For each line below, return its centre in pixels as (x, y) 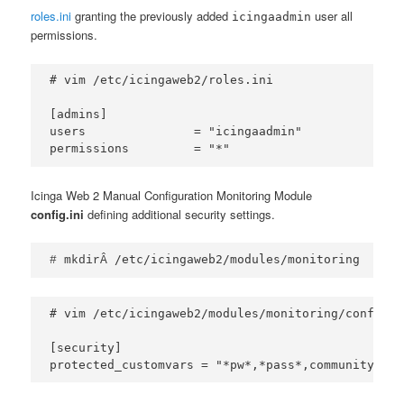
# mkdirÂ (83, 260)
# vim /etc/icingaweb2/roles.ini (162, 80)
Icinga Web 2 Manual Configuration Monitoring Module (172, 196)
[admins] (79, 115)
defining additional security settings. (180, 215)
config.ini (58, 215)
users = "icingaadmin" (176, 132)
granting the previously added (152, 16)
